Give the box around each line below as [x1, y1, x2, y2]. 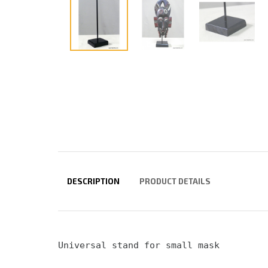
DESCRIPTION [67, 176, 120, 187]
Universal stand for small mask [58, 240, 225, 251]
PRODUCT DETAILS [139, 176, 211, 187]
